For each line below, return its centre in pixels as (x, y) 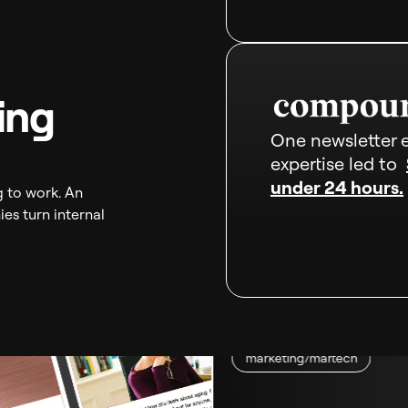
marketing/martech (300, 358)
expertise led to (338, 163)
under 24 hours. (337, 187)
